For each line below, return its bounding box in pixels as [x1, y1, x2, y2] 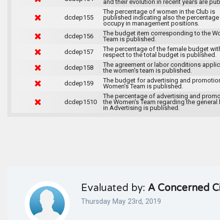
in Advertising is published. [103, 104, 180, 111]
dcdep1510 [64, 98, 97, 106]
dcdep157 [64, 48, 93, 55]
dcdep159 [64, 79, 93, 87]
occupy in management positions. [103, 19, 199, 27]
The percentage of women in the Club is [103, 7, 215, 15]
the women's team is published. [103, 66, 192, 74]
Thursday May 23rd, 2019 [81, 197, 161, 205]
